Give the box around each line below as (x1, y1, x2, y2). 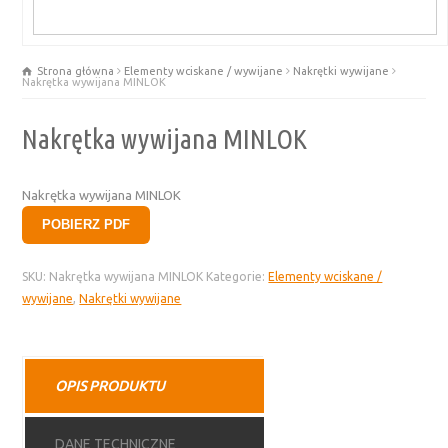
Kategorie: (206, 269, 269, 283)
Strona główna (37, 64, 115, 77)
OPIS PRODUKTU (55, 377, 166, 394)
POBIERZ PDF (42, 216, 131, 232)
